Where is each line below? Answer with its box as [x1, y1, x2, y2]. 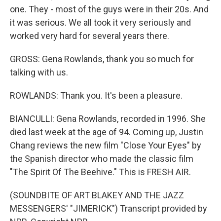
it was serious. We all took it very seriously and [10, 17, 191, 28]
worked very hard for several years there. [10, 31, 169, 41]
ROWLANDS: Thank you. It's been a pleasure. [10, 90, 183, 101]
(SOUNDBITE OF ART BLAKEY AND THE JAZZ [10, 190, 184, 200]
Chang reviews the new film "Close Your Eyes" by [10, 140, 201, 150]
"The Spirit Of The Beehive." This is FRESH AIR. [10, 167, 191, 177]
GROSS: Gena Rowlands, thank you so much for [10, 54, 194, 64]
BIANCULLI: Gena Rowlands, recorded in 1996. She [10, 113, 206, 124]
